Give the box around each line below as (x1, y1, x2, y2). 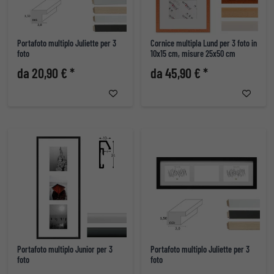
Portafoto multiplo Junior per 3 (17, 244, 113, 255)
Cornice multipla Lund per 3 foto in (150, 38, 257, 49)
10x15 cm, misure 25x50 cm (150, 48, 235, 59)
